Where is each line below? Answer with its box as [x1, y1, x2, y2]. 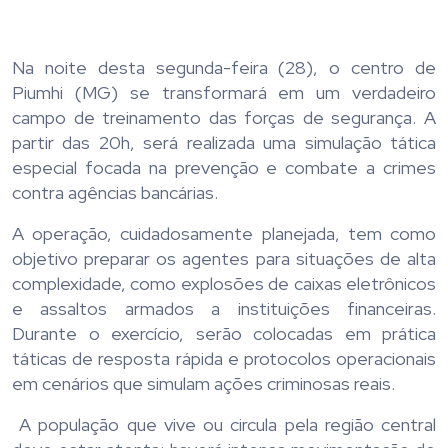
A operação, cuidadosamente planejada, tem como [12, 221, 436, 245]
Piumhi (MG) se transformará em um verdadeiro [12, 80, 436, 104]
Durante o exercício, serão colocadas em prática [12, 321, 436, 345]
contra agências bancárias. [12, 180, 218, 204]
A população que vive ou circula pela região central [12, 412, 436, 436]
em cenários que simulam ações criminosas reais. [12, 371, 395, 395]
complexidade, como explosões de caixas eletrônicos [12, 271, 436, 295]
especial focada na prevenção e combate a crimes [12, 155, 436, 179]
